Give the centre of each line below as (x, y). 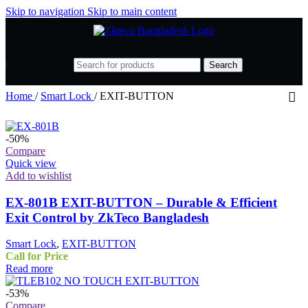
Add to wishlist (38, 176)
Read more (29, 269)
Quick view (31, 163)
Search (223, 65)
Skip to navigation (46, 11)
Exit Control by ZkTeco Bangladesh (107, 217)
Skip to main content (132, 11)
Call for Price (37, 256)
